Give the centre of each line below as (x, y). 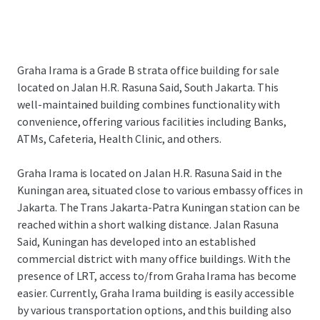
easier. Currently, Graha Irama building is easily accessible (156, 293)
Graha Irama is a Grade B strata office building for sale (148, 70)
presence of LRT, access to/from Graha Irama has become (157, 276)
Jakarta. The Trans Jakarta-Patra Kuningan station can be (159, 207)
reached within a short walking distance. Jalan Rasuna (148, 224)
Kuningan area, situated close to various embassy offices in (160, 190)
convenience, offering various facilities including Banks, (152, 121)
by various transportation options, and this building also (154, 310)
